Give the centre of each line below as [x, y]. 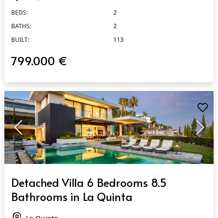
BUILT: [20, 39]
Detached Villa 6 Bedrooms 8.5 [89, 182]
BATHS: [21, 26]
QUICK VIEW [27, 173]
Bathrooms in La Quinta [72, 196]
